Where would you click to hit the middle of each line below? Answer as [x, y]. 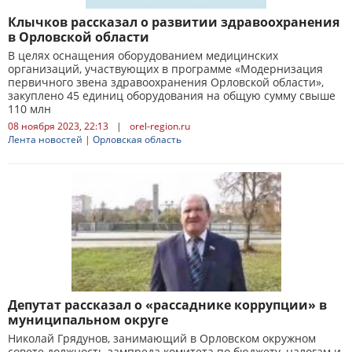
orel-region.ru [160, 126]
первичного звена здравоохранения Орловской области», [166, 82]
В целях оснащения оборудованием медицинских [143, 55]
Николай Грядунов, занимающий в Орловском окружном [162, 338]
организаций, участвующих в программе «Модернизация [165, 69]
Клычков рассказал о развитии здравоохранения [174, 22]
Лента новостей [45, 139]
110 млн [29, 109]
